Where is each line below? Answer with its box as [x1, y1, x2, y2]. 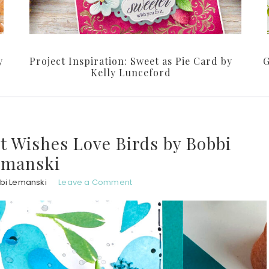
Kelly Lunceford [91, 66, 171, 79]
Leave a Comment [58, 177, 133, 189]
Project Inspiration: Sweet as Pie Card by [29, 55, 232, 68]
